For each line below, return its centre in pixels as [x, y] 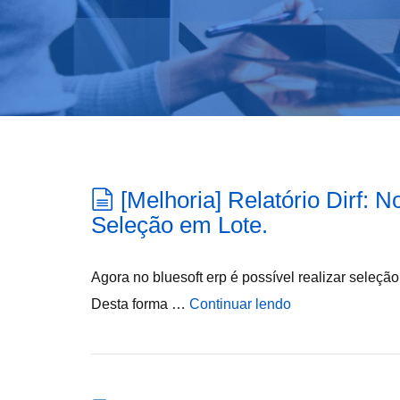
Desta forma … [140, 304]
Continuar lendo [240, 304]
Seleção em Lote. [179, 225]
